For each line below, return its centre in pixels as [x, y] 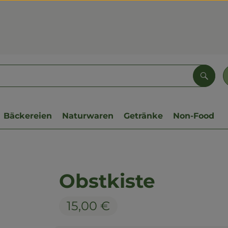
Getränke [143, 116]
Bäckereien [28, 116]
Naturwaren [88, 116]
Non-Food [194, 116]
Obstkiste [107, 181]
